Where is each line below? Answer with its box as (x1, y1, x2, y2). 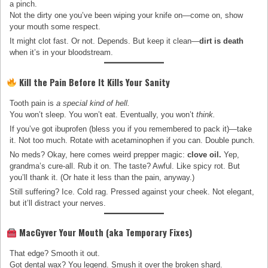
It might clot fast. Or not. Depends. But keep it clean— (10, 36, 200, 45)
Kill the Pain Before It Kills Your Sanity (17, 75, 170, 89)
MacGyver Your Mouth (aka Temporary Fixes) (17, 226, 193, 239)
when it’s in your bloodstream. (10, 47, 114, 57)
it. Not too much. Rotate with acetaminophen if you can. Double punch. (10, 135, 255, 145)
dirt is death (199, 36, 244, 45)
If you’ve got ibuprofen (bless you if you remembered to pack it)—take (10, 124, 252, 133)
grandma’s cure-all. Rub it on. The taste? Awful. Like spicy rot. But (10, 161, 240, 170)
